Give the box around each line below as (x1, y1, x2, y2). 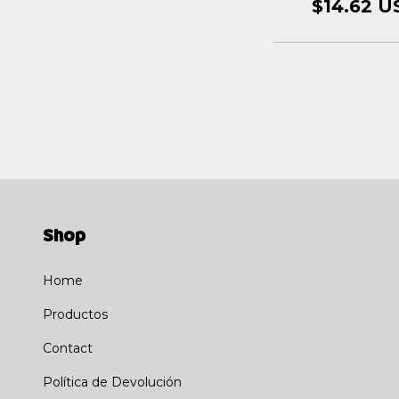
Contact (43, 339, 93, 356)
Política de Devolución (43, 373, 182, 390)
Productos (43, 305, 108, 322)
